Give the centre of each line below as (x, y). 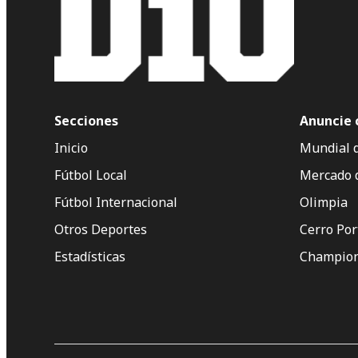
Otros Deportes (101, 229)
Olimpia (324, 202)
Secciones (86, 120)
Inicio (71, 147)
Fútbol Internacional (116, 202)
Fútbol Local (91, 175)
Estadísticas (90, 256)
